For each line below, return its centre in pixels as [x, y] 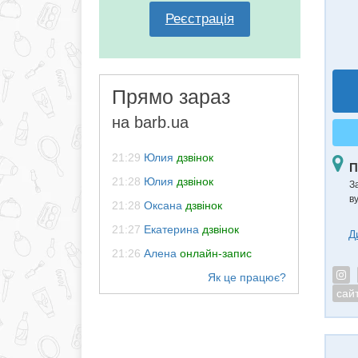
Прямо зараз [171, 97]
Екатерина [171, 229]
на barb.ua [150, 122]
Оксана [163, 205]
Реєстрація [199, 19]
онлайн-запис [216, 253]
